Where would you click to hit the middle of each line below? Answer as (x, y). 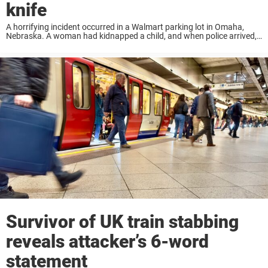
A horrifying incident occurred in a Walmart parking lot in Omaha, (125, 27)
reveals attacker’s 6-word (107, 242)
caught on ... (29, 54)
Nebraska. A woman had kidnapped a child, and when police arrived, (131, 36)
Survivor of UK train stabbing (122, 222)
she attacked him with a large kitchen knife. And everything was (123, 45)
